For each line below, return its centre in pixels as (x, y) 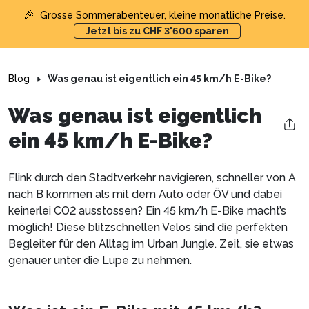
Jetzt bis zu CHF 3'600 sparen (157, 31)
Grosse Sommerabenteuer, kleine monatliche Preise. (163, 15)
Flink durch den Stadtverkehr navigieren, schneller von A (152, 178)
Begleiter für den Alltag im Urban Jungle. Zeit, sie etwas (151, 244)
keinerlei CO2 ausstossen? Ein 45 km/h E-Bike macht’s (147, 211)
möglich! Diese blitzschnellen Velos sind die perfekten (148, 227)
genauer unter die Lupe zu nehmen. (100, 260)
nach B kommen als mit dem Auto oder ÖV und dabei (145, 194)
